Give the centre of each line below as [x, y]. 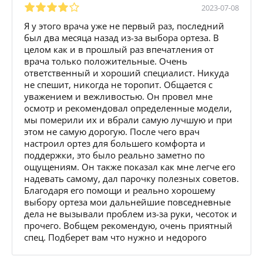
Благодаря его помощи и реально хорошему [120, 190]
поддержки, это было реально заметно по [114, 155]
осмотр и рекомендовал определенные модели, [128, 108]
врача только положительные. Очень [106, 61]
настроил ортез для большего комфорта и [115, 143]
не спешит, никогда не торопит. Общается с [118, 84]
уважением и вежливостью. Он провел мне [118, 96]
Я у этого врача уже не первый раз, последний [124, 26]
